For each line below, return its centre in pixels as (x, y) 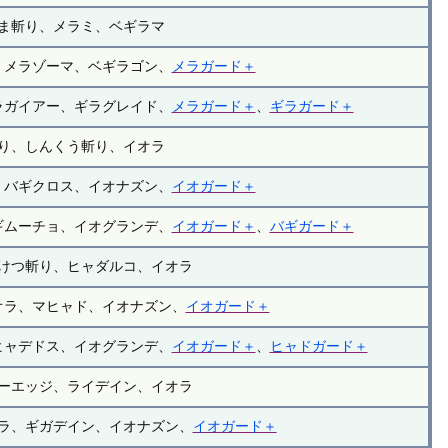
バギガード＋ (311, 226)
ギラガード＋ (311, 106)
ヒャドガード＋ (318, 346)
